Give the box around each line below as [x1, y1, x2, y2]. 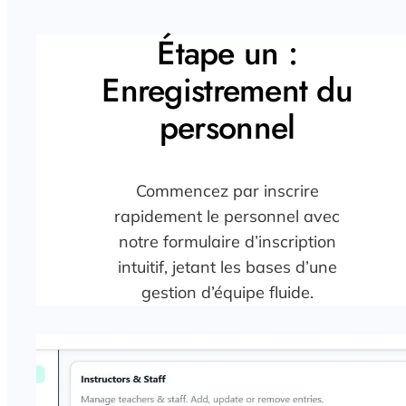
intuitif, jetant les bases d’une [117, 256, 337, 278]
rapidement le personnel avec [114, 206, 341, 227]
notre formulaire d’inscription [118, 231, 336, 253]
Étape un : [157, 29, 298, 78]
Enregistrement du [101, 66, 353, 115]
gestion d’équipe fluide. [140, 282, 314, 304]
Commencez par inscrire [135, 180, 319, 202]
